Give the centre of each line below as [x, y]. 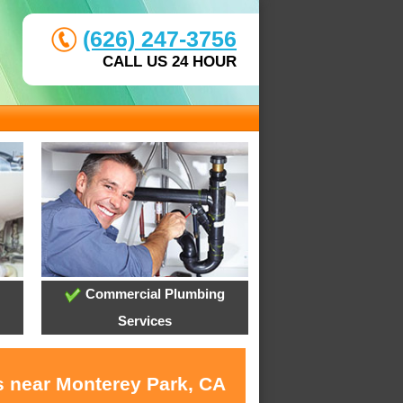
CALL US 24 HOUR [170, 62]
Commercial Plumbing [153, 294]
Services [144, 321]
